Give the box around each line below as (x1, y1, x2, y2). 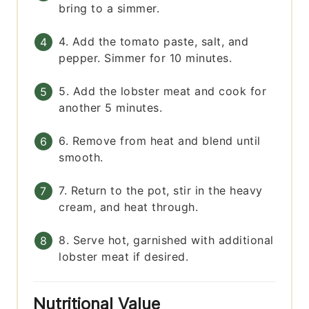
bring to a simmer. (59, 1, 160, 16)
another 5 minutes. (59, 101, 163, 115)
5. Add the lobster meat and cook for (59, 84, 267, 99)
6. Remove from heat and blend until (59, 134, 261, 148)
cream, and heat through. (59, 200, 199, 215)
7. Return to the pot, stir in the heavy (59, 183, 263, 198)
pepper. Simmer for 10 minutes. (59, 51, 232, 66)
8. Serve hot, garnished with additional (59, 233, 274, 248)
